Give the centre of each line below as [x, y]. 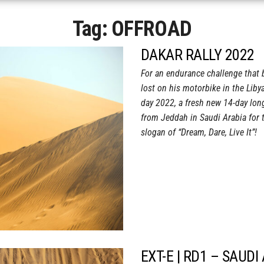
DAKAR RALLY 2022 [198, 55]
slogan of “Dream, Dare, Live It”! [199, 133]
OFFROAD [152, 29]
